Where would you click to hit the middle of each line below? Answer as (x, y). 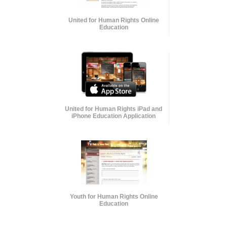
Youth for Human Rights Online (114, 196)
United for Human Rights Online (113, 20)
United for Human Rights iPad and (114, 109)
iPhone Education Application (114, 116)
